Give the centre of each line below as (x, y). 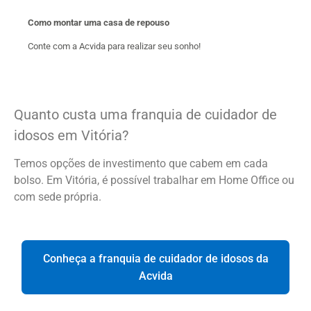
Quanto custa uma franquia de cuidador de (145, 114)
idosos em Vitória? (71, 135)
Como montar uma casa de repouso (99, 23)
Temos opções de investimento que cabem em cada (141, 164)
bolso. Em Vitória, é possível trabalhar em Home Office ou (154, 180)
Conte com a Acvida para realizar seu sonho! (114, 46)
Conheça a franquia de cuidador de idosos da (155, 258)
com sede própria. (58, 197)
